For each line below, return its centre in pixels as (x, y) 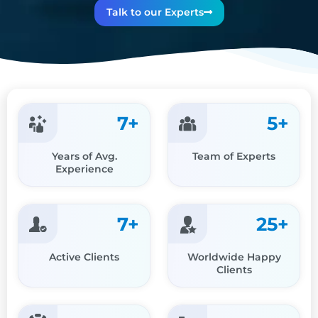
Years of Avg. (84, 156)
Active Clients (84, 257)
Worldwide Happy (234, 257)
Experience (84, 169)
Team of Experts (234, 156)
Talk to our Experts (155, 12)
